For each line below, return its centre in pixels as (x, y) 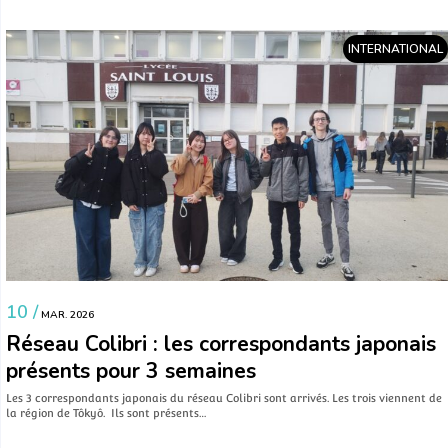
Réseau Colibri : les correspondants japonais (221, 344)
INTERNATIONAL (395, 48)
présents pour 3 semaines (131, 371)
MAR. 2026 (66, 315)
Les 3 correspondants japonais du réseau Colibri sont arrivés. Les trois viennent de (224, 398)
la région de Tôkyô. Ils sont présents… (106, 413)
